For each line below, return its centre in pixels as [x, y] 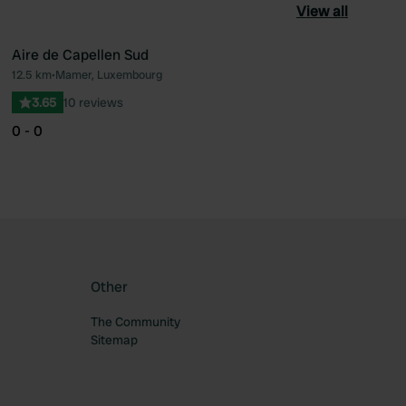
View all [322, 11]
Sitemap [114, 340]
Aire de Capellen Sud [80, 55]
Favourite [262, 83]
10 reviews [93, 102]
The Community [135, 322]
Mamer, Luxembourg [108, 75]
